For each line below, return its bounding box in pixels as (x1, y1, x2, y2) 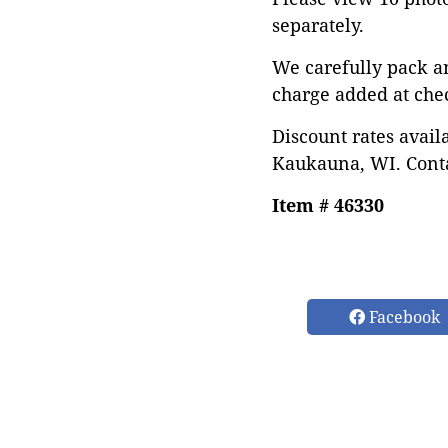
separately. (272, 13, 364, 37)
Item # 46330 (272, 193, 384, 217)
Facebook (365, 306, 440, 328)
